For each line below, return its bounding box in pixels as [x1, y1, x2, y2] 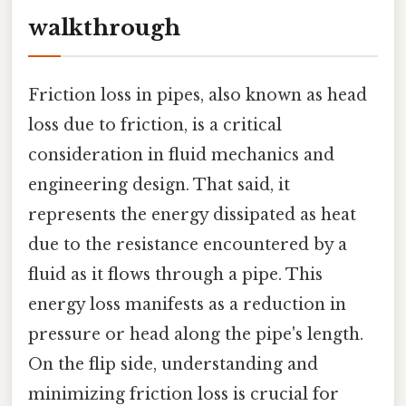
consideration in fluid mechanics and [28, 144, 334, 165]
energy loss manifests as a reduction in [28, 294, 346, 314]
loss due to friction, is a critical [28, 114, 282, 135]
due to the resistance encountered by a [28, 234, 347, 255]
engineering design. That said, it [28, 174, 290, 195]
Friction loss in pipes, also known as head [28, 84, 367, 105]
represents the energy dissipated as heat [28, 204, 356, 225]
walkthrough [28, 14, 180, 41]
